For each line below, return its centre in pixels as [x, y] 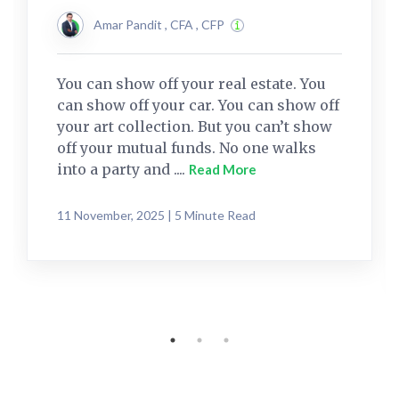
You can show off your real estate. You [191, 84]
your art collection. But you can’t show [195, 127]
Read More [223, 170]
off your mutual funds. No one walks [187, 148]
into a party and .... [123, 170]
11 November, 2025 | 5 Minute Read [156, 216]
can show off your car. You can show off [198, 106]
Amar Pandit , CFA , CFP [159, 25]
